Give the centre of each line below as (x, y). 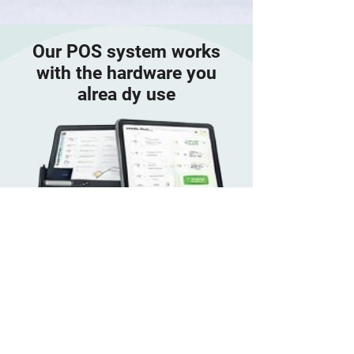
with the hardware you (126, 73)
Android (127, 234)
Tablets (127, 258)
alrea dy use (126, 94)
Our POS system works (126, 52)
